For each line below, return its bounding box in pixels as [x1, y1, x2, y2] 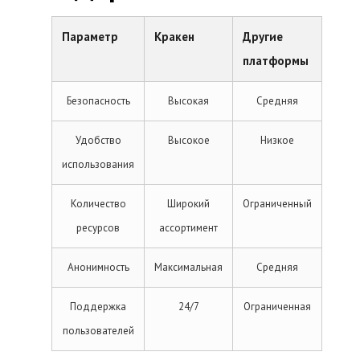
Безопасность [66, 94, 130, 108]
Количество [70, 197, 126, 211]
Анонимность [67, 260, 129, 274]
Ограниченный [243, 197, 312, 211]
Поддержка [70, 300, 126, 313]
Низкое [260, 133, 294, 147]
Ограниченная [243, 300, 311, 313]
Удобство [75, 133, 121, 147]
